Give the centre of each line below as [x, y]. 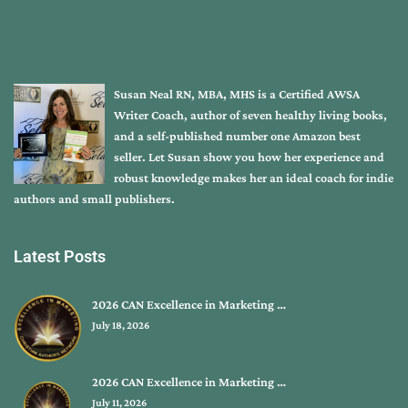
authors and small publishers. [94, 198]
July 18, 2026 [120, 325]
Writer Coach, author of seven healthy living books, [250, 114]
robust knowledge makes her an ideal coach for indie [254, 177]
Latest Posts [60, 256]
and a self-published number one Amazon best [237, 135]
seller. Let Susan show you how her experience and [249, 156]
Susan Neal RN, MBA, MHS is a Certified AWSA [237, 93]
